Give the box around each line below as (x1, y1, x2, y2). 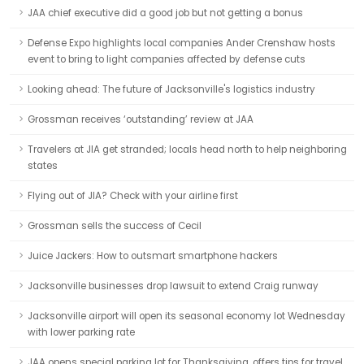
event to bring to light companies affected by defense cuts (28, 53, 305, 66)
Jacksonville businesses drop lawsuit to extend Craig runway (28, 279, 318, 292)
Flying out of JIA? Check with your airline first (28, 189, 238, 202)
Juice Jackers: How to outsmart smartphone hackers (28, 249, 278, 262)
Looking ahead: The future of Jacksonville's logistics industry (28, 83, 315, 96)
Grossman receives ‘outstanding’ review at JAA (28, 113, 253, 126)
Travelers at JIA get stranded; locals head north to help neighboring (28, 143, 347, 156)
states (28, 159, 58, 172)
